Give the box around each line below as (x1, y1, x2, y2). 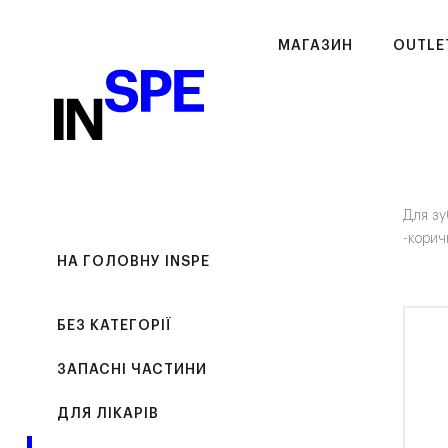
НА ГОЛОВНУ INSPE (56, 255, 210, 269)
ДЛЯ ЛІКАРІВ (56, 407, 159, 421)
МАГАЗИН (278, 39, 354, 53)
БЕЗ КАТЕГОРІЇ (56, 319, 172, 333)
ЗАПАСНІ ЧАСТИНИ (56, 363, 207, 377)
